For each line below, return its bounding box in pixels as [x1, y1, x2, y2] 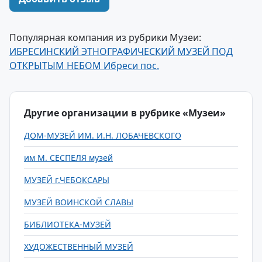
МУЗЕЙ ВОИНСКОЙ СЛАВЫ [24, 196, 133, 208]
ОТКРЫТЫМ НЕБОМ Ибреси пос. [9, 59, 159, 72]
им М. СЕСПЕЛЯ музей [24, 152, 113, 163]
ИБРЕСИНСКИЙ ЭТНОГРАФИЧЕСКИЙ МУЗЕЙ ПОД [9, 45, 233, 58]
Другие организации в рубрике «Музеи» [24, 106, 226, 119]
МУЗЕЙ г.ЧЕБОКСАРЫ [24, 174, 109, 185]
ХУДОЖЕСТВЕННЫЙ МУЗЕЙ [24, 241, 133, 252]
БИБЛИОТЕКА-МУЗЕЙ [24, 219, 111, 230]
